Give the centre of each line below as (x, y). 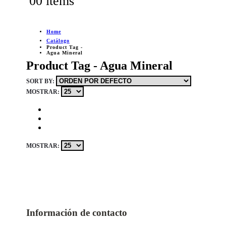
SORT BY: (41, 81)
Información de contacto (76, 213)
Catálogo (58, 41)
